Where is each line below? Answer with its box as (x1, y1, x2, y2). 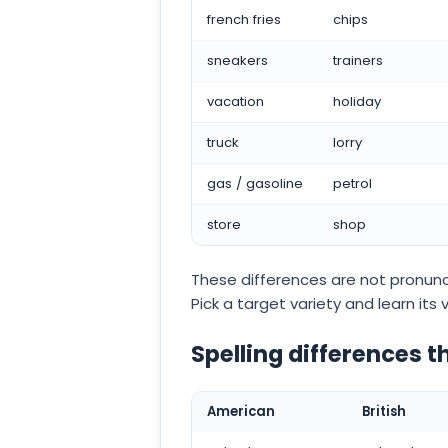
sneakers (207, 50, 268, 70)
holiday (333, 91, 381, 111)
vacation (207, 91, 264, 111)
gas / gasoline (207, 173, 303, 193)
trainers (333, 50, 383, 70)
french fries (207, 9, 281, 29)
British (362, 402, 406, 422)
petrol (333, 173, 372, 193)
